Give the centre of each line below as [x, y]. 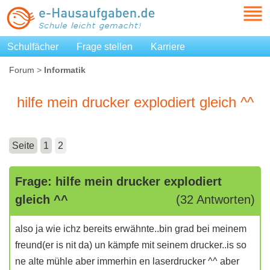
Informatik [65, 70]
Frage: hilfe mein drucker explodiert [118, 181]
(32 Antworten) [215, 199]
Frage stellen [105, 47]
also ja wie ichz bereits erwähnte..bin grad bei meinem [131, 229]
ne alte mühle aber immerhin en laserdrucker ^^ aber [127, 261]
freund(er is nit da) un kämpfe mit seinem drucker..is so [131, 245]
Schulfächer [33, 47]
